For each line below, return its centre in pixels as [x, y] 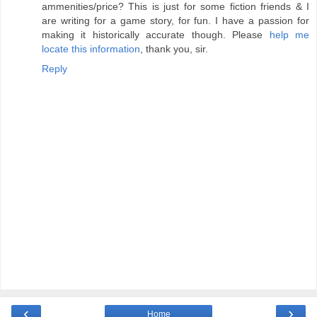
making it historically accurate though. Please [156, 34]
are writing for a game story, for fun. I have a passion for [175, 20]
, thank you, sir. [174, 48]
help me [289, 34]
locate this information [91, 48]
